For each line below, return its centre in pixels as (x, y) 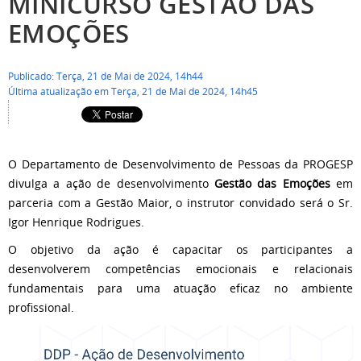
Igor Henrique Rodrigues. (76, 222)
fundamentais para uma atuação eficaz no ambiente (180, 288)
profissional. (41, 307)
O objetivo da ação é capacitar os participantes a (180, 249)
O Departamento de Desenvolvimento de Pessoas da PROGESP (180, 164)
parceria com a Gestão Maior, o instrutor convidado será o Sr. (180, 203)
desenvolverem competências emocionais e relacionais (180, 269)
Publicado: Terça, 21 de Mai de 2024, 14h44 (106, 76)
